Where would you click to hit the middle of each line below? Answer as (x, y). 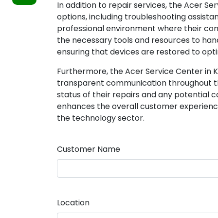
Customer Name (89, 149)
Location (73, 203)
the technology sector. (101, 118)
